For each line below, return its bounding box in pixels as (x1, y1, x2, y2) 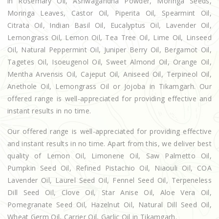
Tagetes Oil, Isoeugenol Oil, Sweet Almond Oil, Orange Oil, (7, 57, 212, 66)
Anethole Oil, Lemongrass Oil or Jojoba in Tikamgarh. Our (7, 81, 212, 91)
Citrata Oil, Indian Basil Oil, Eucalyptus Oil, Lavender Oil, (7, 20, 212, 30)
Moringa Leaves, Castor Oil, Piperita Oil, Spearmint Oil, (7, 8, 212, 18)
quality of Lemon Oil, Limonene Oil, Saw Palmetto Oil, (7, 151, 212, 160)
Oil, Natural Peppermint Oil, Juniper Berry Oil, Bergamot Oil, (7, 44, 212, 54)
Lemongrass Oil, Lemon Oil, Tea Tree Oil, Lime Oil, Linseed (7, 32, 212, 42)
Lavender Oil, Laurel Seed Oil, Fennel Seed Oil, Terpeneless (7, 175, 212, 185)
